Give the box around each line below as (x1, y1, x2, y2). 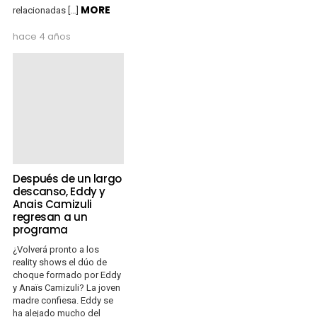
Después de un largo (13, 171, 122, 186)
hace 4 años (13, 29, 71, 43)
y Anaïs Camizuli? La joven (13, 282, 120, 293)
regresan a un (13, 209, 88, 224)
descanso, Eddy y (13, 183, 105, 199)
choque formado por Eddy (13, 269, 121, 280)
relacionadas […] (13, 4, 81, 16)
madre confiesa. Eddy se (13, 294, 113, 306)
